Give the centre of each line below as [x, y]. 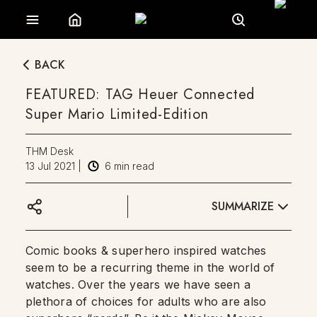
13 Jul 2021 [50, 166]
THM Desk [50, 151]
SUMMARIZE [243, 206]
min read [133, 166]
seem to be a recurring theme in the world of [150, 267]
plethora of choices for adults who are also [146, 301]
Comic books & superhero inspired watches [146, 250]
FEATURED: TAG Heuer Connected [140, 94]
